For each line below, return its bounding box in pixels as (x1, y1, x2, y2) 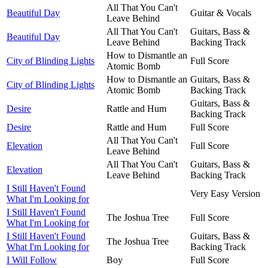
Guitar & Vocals (190, 7, 251, 18)
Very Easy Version (190, 188, 260, 199)
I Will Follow (7, 254, 57, 265)
